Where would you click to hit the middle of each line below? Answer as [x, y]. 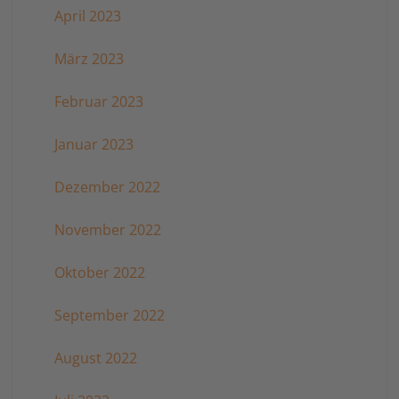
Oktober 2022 [99, 273]
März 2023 [89, 59]
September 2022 [109, 316]
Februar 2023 [98, 102]
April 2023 [87, 16]
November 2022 [107, 230]
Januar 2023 [94, 145]
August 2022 [95, 358]
